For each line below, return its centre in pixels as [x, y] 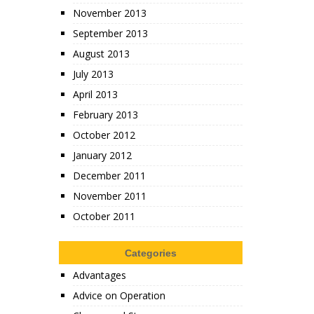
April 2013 [95, 94]
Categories [150, 253]
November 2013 [109, 13]
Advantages [99, 275]
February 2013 [105, 115]
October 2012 [104, 135]
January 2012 [102, 155]
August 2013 [101, 54]
